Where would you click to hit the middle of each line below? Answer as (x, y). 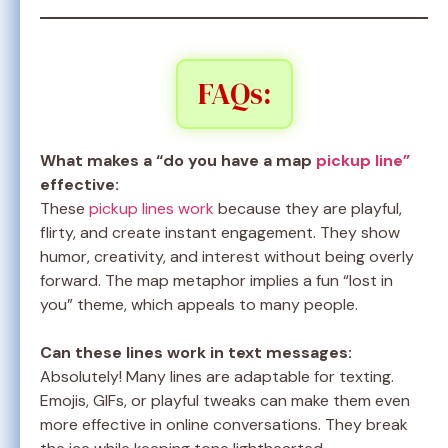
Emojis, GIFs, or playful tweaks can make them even (225, 401)
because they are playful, (308, 209)
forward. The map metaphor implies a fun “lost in (216, 281)
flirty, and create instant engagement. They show (220, 233)
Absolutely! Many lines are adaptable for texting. (217, 377)
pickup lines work (151, 209)
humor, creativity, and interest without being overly (227, 257)
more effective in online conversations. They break (224, 425)
